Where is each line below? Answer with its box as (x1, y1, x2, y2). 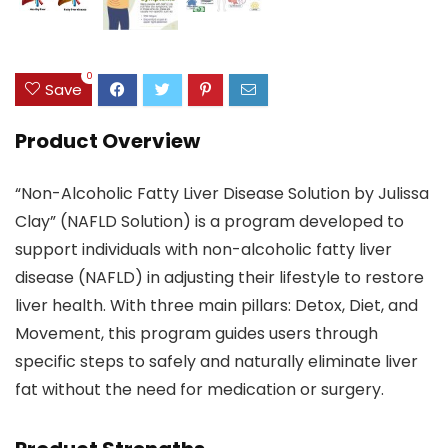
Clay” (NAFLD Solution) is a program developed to (15, 210, 404, 234)
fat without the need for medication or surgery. (15, 378, 384, 402)
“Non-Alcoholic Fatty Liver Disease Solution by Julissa (15, 182, 429, 206)
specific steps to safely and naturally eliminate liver (15, 350, 418, 374)
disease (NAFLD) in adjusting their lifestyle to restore (15, 266, 424, 290)
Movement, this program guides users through (15, 322, 378, 346)
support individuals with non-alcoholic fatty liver (15, 238, 392, 262)
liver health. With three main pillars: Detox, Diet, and (15, 294, 418, 318)
